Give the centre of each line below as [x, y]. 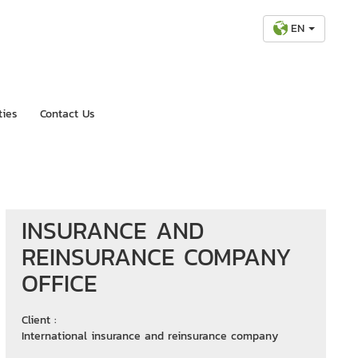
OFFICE [59, 283]
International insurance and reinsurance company [149, 336]
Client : [39, 320]
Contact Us [68, 113]
